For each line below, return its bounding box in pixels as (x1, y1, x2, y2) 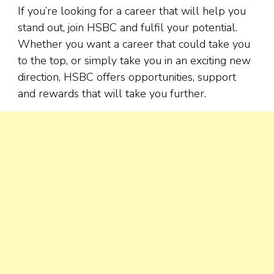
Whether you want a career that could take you (18, 37, 250, 52)
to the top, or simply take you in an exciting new (18, 53, 251, 68)
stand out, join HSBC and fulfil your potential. (18, 20, 237, 35)
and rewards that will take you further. (18, 86, 206, 102)
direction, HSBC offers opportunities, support (18, 70, 236, 85)
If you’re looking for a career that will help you (18, 4, 246, 19)
